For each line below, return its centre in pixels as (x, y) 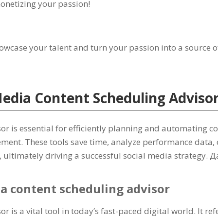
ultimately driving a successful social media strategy (105, 155)
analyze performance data (162, 142)
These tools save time (66, 142)
